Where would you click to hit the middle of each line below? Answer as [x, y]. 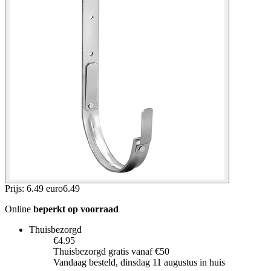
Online [19, 209]
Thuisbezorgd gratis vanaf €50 [111, 251]
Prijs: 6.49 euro [34, 188]
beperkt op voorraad [76, 209]
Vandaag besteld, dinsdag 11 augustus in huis [139, 262]
